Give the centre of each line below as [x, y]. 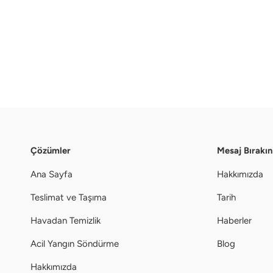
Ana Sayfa [51, 174]
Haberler [234, 220]
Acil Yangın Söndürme [75, 243]
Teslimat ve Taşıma [69, 197]
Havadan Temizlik [66, 220]
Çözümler [51, 150]
